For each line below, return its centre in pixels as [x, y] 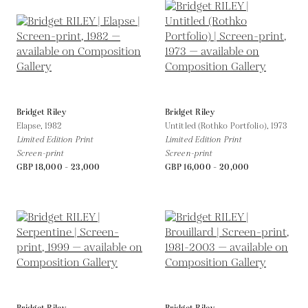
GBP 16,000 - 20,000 [207, 167]
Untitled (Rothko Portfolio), [218, 126]
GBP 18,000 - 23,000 [58, 167]
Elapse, [31, 126]
